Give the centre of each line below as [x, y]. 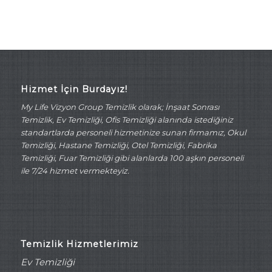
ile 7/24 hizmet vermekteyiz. [75, 170]
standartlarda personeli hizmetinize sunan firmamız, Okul [133, 132]
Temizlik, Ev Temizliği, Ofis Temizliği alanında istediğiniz [127, 119]
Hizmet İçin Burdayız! [74, 89]
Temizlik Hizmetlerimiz [79, 244]
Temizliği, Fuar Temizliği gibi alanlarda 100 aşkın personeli [132, 158]
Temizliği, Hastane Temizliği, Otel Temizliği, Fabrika [118, 145]
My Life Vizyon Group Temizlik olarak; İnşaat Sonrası [120, 107]
